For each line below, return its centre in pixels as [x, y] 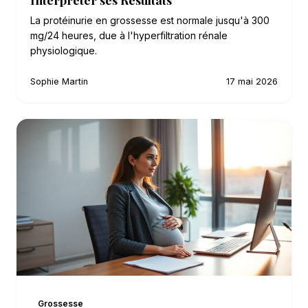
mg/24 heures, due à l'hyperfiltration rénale [129, 35]
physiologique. [64, 50]
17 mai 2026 [252, 81]
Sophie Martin [59, 81]
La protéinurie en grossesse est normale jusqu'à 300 [150, 20]
